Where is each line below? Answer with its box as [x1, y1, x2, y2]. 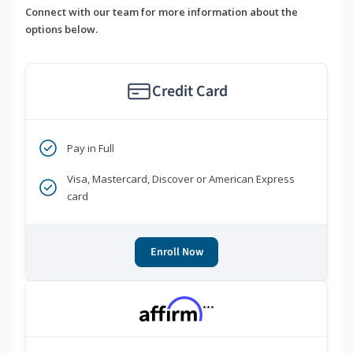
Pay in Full [67, 141, 114, 156]
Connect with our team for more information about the [25, 5, 298, 20]
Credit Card [151, 80, 228, 103]
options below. [25, 22, 98, 37]
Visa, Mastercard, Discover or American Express [67, 172, 295, 187]
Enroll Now [150, 244, 203, 261]
